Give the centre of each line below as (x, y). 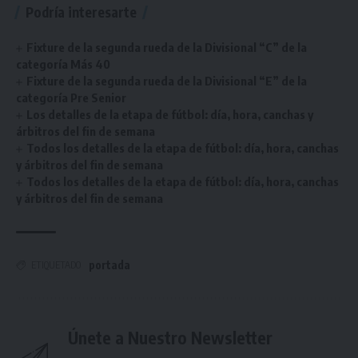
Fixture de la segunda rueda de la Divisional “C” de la (167, 47)
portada (109, 265)
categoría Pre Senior (71, 97)
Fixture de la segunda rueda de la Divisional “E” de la (167, 81)
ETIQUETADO (56, 265)
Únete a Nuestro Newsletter (170, 338)
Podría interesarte (81, 12)
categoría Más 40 (63, 64)
